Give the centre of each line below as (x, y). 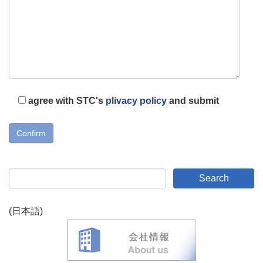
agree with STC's (67, 100)
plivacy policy (136, 100)
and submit (193, 100)
